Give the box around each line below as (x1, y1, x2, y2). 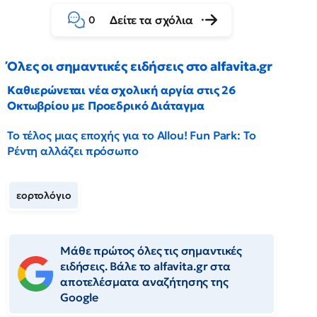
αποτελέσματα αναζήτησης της (60, 275, 229, 289)
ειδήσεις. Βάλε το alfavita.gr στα (60, 259, 231, 273)
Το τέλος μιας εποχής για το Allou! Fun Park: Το (7, 128, 256, 142)
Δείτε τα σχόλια (110, 13, 193, 27)
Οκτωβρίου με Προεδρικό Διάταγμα (7, 98, 205, 113)
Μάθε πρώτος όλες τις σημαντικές (60, 243, 243, 258)
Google (60, 290, 99, 304)
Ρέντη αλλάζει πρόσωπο (7, 144, 139, 158)
